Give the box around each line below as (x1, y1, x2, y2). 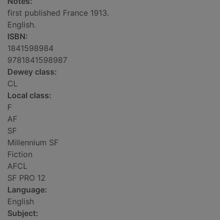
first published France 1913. (7, 8, 109, 18)
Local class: (7, 90, 52, 101)
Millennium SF (7, 137, 58, 148)
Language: (7, 185, 47, 195)
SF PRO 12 (7, 173, 46, 183)
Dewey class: (7, 67, 57, 77)
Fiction (7, 149, 32, 160)
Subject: (7, 208, 38, 219)
